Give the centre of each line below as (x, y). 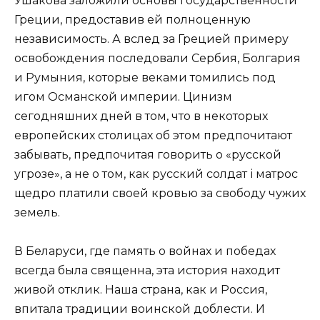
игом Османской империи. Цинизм (123, 96)
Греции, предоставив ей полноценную (132, 19)
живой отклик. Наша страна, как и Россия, (141, 289)
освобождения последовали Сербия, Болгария (157, 58)
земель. (37, 212)
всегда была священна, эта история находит (147, 270)
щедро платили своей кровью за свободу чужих (160, 193)
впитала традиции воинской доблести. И (140, 309)
